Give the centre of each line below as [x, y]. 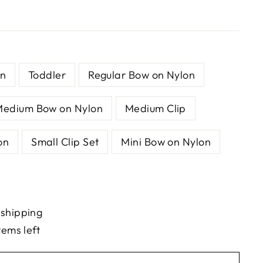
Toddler [47, 75]
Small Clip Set [65, 141]
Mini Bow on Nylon [166, 141]
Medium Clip [155, 108]
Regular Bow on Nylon [142, 75]
